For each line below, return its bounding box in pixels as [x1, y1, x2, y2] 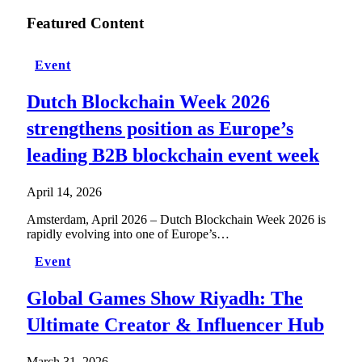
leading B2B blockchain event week [27, 145, 319, 166]
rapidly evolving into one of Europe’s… [27, 227, 229, 242]
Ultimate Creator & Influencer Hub [27, 314, 324, 336]
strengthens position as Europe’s [27, 118, 293, 140]
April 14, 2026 [27, 185, 102, 200]
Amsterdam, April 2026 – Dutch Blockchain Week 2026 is [27, 213, 326, 227]
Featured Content [27, 15, 144, 32]
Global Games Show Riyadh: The [27, 288, 303, 309]
